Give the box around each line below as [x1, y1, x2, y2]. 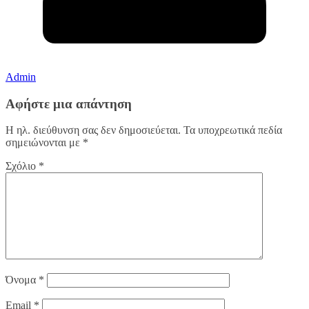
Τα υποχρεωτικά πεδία [183, 124, 282, 137]
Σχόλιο [6, 160, 39, 172]
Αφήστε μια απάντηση [6, 96, 132, 111]
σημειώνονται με [6, 137, 83, 149]
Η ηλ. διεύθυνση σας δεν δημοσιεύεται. [6, 124, 181, 137]
